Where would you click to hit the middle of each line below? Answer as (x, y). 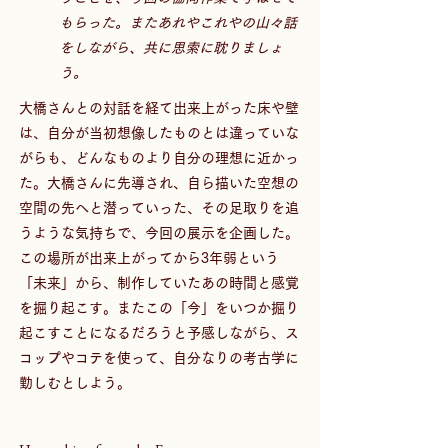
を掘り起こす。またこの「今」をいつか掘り (159, 307)
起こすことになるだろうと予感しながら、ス (159, 332)
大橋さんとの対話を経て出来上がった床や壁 (159, 107)
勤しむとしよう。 (75, 382)
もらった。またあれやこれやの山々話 (178, 22)
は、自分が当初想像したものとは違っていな (159, 132)
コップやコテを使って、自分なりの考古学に (159, 357)
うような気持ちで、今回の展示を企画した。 (159, 232)
